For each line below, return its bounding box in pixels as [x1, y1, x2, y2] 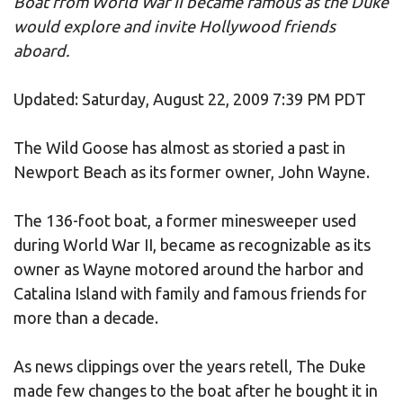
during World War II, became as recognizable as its [13, 235, 371, 254]
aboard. [13, 40, 69, 59]
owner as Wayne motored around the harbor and [13, 259, 363, 278]
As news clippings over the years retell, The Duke [13, 356, 366, 375]
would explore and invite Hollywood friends [13, 16, 336, 35]
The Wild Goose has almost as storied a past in [13, 138, 345, 157]
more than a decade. [13, 308, 158, 327]
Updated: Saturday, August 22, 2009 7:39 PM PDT [13, 89, 366, 108]
